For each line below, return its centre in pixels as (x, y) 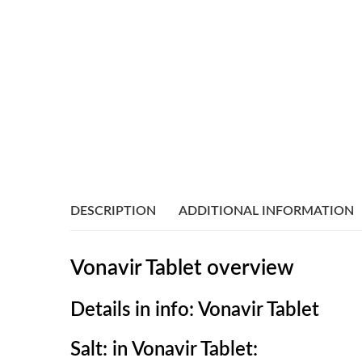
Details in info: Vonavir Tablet (195, 311)
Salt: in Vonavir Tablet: (164, 350)
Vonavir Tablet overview (182, 269)
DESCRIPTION (113, 210)
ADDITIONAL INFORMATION (266, 210)
